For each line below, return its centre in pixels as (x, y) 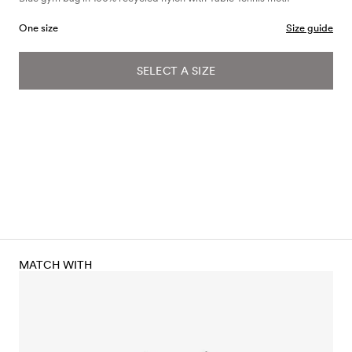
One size (38, 27)
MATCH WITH (56, 264)
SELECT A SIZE (176, 70)
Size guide (310, 27)
